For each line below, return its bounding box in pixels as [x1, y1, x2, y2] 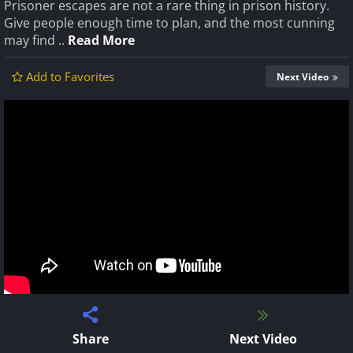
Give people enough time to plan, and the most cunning [4, 14, 335, 32]
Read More [68, 32, 135, 49]
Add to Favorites [26, 69, 114, 84]
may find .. [4, 32, 68, 49]
